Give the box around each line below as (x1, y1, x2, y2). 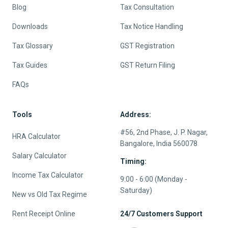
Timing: (120, 157, 147, 165)
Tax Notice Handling (120, 22, 183, 31)
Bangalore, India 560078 (120, 139, 197, 148)
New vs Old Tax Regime (12, 190, 87, 198)
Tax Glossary (12, 42, 53, 50)
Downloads (12, 22, 48, 31)
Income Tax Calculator (12, 171, 83, 179)
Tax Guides (12, 61, 47, 69)
